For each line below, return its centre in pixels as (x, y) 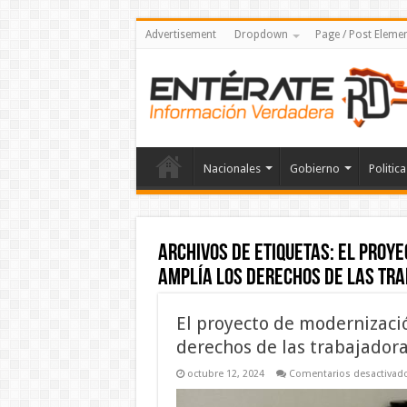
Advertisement (180, 35)
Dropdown (261, 35)
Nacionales (232, 169)
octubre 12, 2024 (225, 374)
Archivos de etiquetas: (248, 254)
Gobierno (314, 169)
